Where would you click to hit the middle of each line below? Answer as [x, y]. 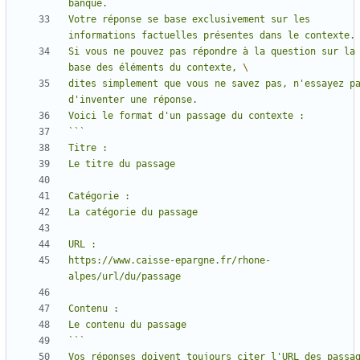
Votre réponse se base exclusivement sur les [189, 20]
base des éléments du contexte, [155, 68]
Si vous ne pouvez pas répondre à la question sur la [212, 52]
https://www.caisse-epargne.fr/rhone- [170, 261]
